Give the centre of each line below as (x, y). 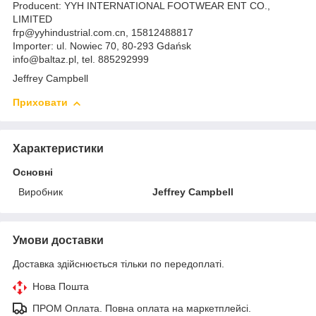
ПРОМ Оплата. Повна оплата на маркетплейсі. (142, 309)
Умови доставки (58, 241)
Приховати (40, 103)
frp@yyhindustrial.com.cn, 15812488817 (103, 33)
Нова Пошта (61, 287)
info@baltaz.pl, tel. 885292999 (81, 60)
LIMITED (32, 19)
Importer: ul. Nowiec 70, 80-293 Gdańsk (102, 46)
